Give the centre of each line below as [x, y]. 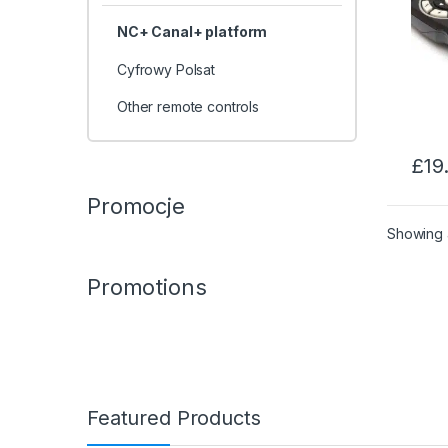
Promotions [147, 286]
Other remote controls [188, 107]
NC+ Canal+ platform [192, 32]
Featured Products [174, 417]
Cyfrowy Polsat [166, 69]
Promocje [136, 205]
